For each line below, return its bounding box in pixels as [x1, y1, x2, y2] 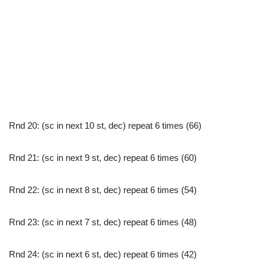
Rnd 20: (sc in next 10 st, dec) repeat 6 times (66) [9, 120, 201, 131]
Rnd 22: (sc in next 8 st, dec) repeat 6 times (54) [9, 185, 197, 195]
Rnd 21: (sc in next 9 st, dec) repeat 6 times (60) [9, 153, 197, 163]
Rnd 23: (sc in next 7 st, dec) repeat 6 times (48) [9, 217, 197, 228]
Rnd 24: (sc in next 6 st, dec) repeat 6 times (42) [9, 249, 197, 260]
